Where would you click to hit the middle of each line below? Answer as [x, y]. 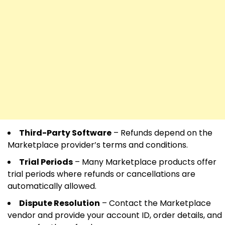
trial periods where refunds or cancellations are [101, 174]
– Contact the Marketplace [155, 203]
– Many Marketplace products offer [145, 162]
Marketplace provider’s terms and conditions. [98, 145]
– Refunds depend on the [162, 133]
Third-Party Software [65, 133]
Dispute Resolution [60, 203]
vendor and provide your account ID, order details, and [115, 215]
